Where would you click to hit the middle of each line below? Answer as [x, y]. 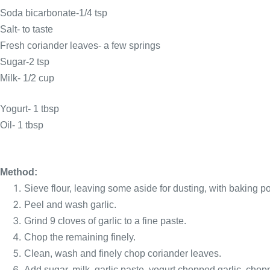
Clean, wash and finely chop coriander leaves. [123, 253]
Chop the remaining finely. [80, 237]
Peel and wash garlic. [70, 205]
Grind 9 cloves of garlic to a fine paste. [105, 221]
